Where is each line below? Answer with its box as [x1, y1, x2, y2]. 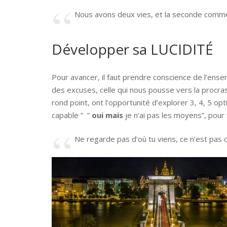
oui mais [92, 109, 123, 120]
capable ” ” [52, 109, 92, 120]
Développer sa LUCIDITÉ [52, 40, 213, 59]
